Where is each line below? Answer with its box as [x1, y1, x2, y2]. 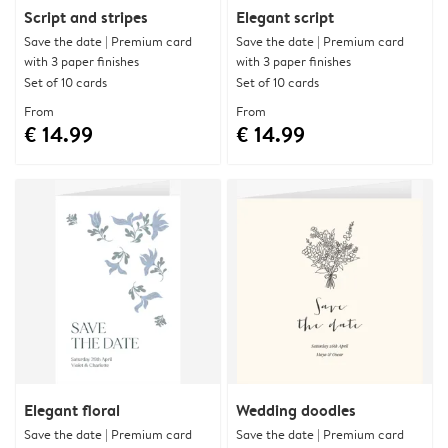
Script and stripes [24, 6, 148, 28]
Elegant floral [24, 399, 120, 421]
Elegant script [236, 6, 334, 28]
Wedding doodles [236, 399, 356, 421]
